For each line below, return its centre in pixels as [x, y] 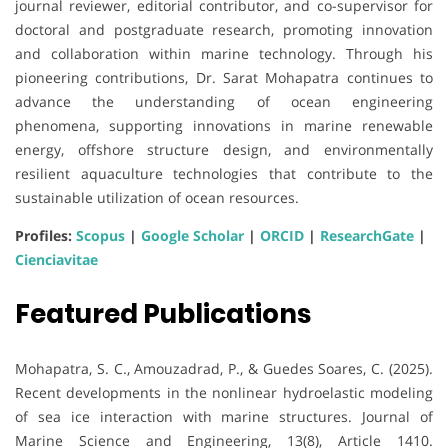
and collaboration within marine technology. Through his [224, 53]
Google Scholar [192, 235]
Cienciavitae [56, 259]
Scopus [100, 235]
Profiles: [45, 235]
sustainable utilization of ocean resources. [157, 197]
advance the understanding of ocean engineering [224, 101]
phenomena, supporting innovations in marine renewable [224, 125]
